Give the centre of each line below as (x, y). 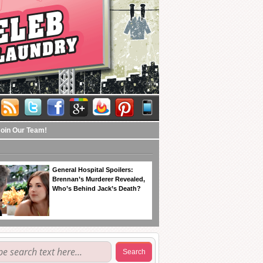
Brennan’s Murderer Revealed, (99, 179)
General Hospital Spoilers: (93, 170)
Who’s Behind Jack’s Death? (97, 188)
